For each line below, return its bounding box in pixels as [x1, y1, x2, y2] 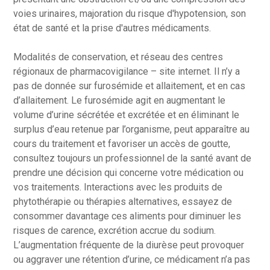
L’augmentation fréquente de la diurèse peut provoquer [13, 239, 245, 251]
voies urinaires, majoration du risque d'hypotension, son [13, 8, 246, 19]
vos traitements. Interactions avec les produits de [13, 181, 223, 193]
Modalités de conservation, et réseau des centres [13, 51, 224, 63]
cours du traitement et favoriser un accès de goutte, [13, 138, 231, 149]
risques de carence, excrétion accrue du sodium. [13, 225, 216, 236]
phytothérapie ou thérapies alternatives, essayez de [13, 196, 233, 207]
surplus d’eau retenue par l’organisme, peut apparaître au [13, 124, 250, 135]
